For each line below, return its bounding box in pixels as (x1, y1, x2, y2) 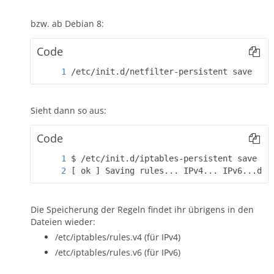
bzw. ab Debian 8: (31, 17, 104, 29)
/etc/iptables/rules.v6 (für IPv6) (55, 246, 180, 258)
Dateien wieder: (31, 215, 95, 228)
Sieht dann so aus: (31, 104, 106, 116)
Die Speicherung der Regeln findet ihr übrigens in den (31, 203, 254, 215)
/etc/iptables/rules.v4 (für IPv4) (55, 231, 180, 243)
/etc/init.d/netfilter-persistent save (71, 66, 252, 76)
